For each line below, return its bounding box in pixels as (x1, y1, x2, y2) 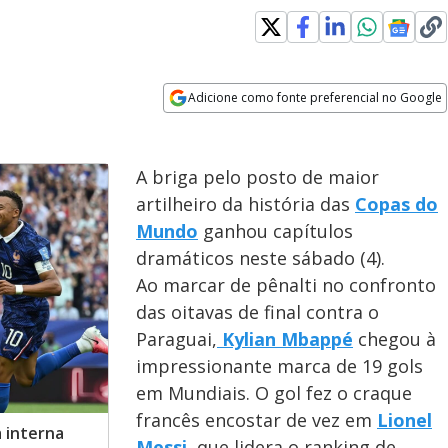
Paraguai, (136, 327, 217, 351)
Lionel (377, 408, 432, 432)
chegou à (353, 327, 436, 351)
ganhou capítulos (198, 219, 353, 243)
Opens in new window (163, 114, 327, 136)
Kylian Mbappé (217, 327, 353, 351)
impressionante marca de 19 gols (136, 354, 423, 378)
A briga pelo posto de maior (136, 165, 379, 189)
